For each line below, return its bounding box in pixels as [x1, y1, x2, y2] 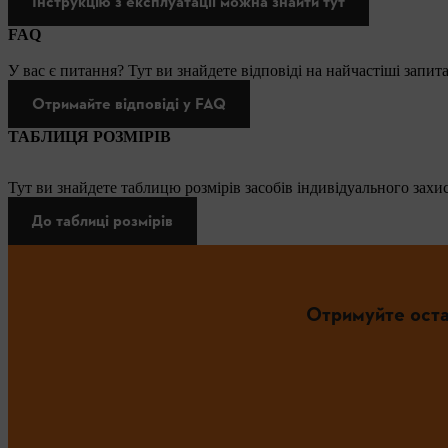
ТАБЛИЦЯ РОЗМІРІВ [8, 128, 171, 146]
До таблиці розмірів [32, 211, 173, 231]
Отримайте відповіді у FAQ [32, 94, 226, 114]
